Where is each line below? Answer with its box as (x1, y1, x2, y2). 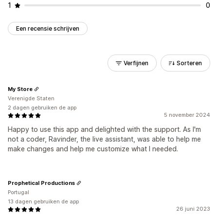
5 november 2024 (164, 111, 210, 118)
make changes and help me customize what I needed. (8, 145, 178, 153)
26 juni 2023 (176, 205, 210, 212)
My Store (8, 85, 33, 92)
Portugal (8, 189, 29, 196)
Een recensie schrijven (16, 25, 79, 32)
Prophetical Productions (8, 179, 75, 186)
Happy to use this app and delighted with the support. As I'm (8, 125, 201, 133)
